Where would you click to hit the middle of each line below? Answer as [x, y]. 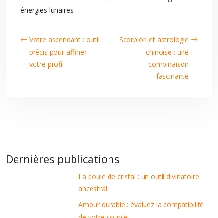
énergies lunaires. [48, 10]
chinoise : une [167, 52]
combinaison [169, 64]
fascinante [173, 76]
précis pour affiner [58, 52]
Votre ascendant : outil [64, 40]
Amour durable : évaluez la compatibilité [141, 205]
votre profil [46, 64]
